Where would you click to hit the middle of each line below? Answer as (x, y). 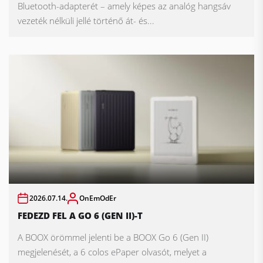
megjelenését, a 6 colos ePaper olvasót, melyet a (112, 252)
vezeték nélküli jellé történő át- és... (86, 21)
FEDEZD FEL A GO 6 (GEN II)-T (80, 216)
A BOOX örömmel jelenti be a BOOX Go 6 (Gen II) (113, 237)
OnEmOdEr (98, 198)
